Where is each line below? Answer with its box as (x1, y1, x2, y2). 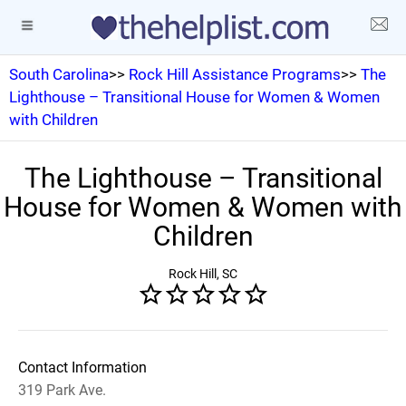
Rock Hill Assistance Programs (129, 65, 341, 83)
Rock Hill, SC (169, 266, 237, 281)
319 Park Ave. (18, 382, 106, 399)
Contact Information (18, 359, 147, 376)
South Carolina (9, 65, 109, 83)
